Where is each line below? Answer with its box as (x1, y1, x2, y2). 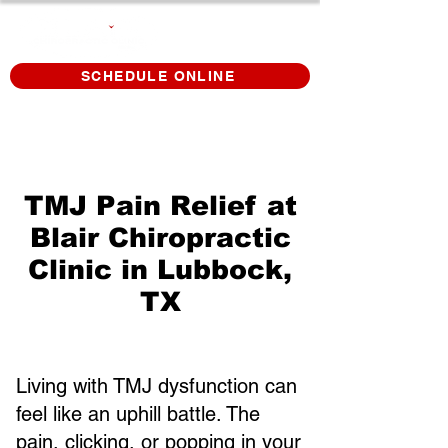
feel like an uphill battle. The (16, 402, 260, 426)
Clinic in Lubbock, (28, 255, 292, 285)
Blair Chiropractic (29, 223, 291, 253)
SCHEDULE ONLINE (81, 68, 235, 84)
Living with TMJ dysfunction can (16, 374, 297, 398)
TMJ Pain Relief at (23, 191, 297, 221)
